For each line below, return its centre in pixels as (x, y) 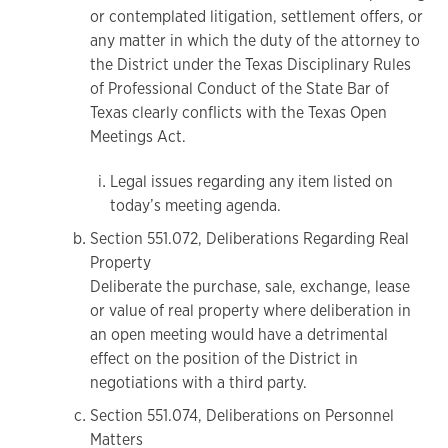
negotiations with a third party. (198, 382)
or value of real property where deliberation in (250, 310)
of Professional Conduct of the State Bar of (239, 89)
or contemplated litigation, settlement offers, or (256, 17)
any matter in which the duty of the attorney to (255, 41)
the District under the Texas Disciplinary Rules (250, 65)
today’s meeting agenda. (195, 206)
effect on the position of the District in (224, 358)
